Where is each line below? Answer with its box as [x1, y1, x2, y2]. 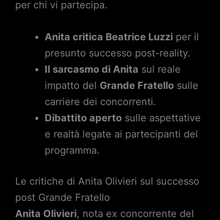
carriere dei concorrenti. [44, 95, 156, 108]
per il [172, 30, 199, 43]
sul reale [138, 63, 181, 75]
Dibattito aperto [44, 111, 122, 124]
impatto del [44, 79, 100, 91]
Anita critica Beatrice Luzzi [44, 30, 173, 43]
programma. [44, 144, 100, 156]
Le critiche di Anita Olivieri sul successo [15, 175, 199, 187]
